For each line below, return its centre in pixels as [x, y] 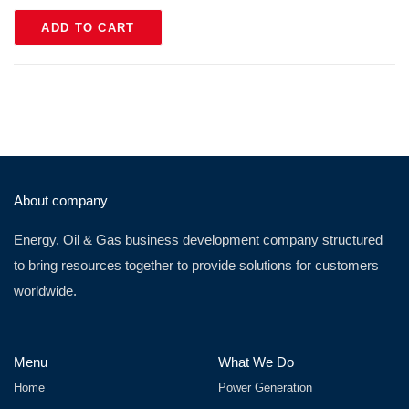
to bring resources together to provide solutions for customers [196, 265]
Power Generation [265, 387]
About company [61, 200]
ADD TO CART [88, 27]
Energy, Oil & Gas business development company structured [198, 239]
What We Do [256, 362]
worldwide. [45, 290]
